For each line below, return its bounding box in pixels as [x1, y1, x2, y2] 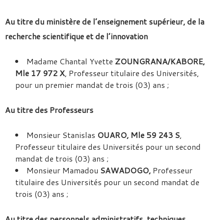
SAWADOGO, [100, 165, 151, 176]
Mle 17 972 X [15, 67, 65, 79]
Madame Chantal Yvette [27, 55, 115, 67]
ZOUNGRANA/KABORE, [115, 55, 205, 67]
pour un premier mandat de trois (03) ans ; [15, 79, 169, 90]
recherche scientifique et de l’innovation [5, 30, 148, 42]
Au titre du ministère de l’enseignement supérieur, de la [5, 16, 204, 27]
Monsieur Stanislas [27, 129, 97, 140]
